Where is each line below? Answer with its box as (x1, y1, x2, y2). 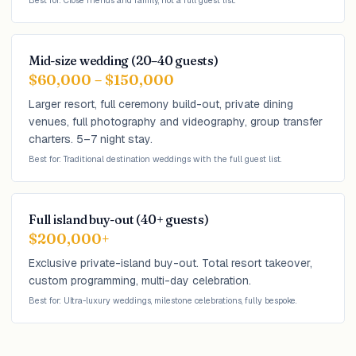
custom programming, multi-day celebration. (29, 273, 251, 288)
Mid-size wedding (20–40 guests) (29, 53, 219, 68)
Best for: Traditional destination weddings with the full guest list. (29, 153, 281, 164)
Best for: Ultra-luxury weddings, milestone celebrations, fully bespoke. (29, 295, 296, 306)
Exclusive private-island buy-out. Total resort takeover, (29, 256, 312, 270)
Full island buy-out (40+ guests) (29, 212, 209, 227)
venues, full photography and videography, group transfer (29, 114, 323, 129)
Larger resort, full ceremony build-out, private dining (29, 97, 293, 111)
